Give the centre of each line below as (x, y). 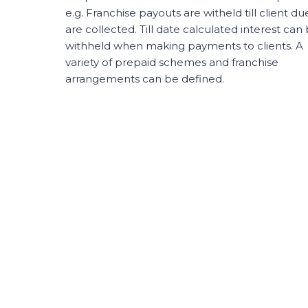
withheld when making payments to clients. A (184, 46)
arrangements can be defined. (145, 79)
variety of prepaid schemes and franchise (172, 62)
